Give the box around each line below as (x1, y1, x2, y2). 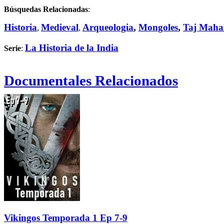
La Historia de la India (25, 42, 118, 53)
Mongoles (138, 22, 178, 33)
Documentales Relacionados (4, 72, 178, 89)
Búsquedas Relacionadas (4, 5, 88, 14)
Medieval (41, 22, 78, 33)
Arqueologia (82, 22, 133, 33)
